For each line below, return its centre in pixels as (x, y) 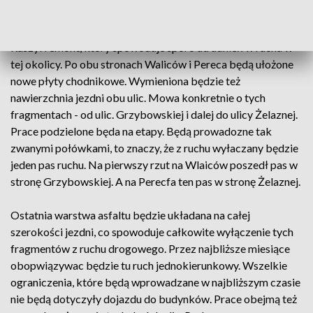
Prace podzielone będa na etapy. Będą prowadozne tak (141, 131)
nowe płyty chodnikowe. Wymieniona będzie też (125, 81)
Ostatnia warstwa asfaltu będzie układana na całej (130, 215)
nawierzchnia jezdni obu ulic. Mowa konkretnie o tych (138, 97)
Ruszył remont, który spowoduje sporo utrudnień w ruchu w (152, 47)
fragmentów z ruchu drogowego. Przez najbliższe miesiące (150, 248)
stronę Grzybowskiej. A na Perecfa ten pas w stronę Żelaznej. (155, 181)
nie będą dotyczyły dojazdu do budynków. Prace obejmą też (154, 299)
